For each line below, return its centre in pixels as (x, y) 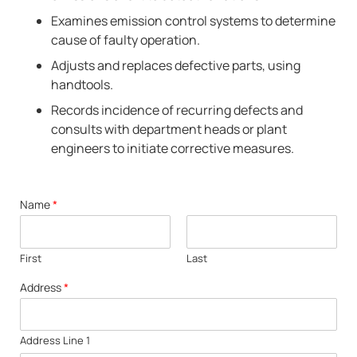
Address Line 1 (55, 341)
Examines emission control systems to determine (193, 21)
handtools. (82, 84)
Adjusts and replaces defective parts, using (176, 65)
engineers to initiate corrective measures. (173, 148)
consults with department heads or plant (169, 129)
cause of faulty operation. (126, 40)
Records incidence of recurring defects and (177, 110)
